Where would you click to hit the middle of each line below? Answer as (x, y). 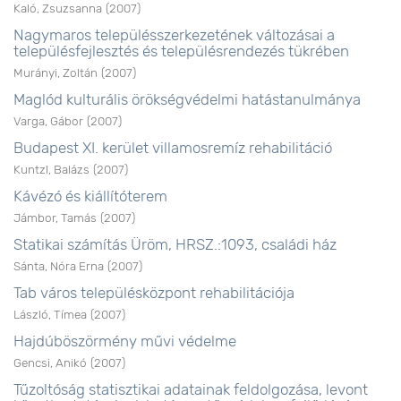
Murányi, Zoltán (55, 73)
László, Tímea (50, 314)
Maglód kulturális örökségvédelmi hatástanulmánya (187, 99)
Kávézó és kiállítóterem (90, 196)
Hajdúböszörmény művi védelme (125, 341)
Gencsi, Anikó (50, 363)
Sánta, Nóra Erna (59, 266)
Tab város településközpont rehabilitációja (154, 293)
